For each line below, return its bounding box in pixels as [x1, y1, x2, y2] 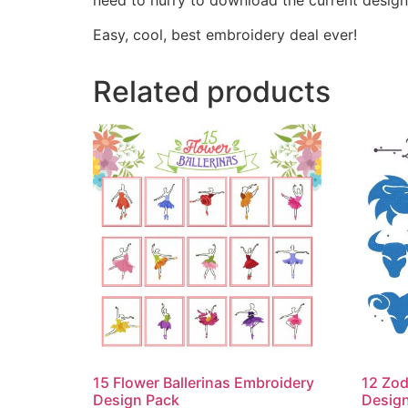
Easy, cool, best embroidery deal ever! [93, 25, 357, 44]
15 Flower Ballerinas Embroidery [93, 373, 314, 393]
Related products [93, 73, 331, 109]
